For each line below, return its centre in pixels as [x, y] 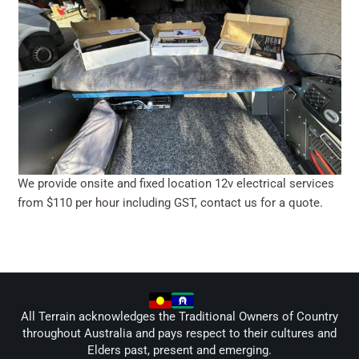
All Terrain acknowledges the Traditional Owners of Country [179, 316]
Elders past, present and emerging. [179, 350]
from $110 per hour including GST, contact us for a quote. [171, 203]
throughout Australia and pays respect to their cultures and [179, 333]
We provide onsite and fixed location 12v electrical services [176, 184]
